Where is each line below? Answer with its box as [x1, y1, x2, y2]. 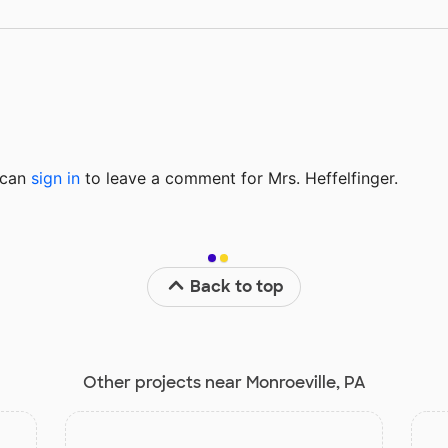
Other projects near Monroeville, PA [83, 371, 365, 393]
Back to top [190, 275, 285, 297]
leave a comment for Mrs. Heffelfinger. [101, 167, 398, 188]
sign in [31, 167, 80, 188]
